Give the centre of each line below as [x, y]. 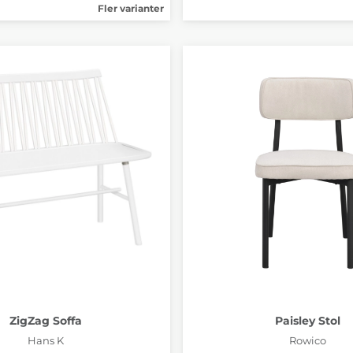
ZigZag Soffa [46, 320]
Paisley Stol [307, 320]
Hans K [46, 340]
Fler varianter [131, 8]
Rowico [307, 340]
